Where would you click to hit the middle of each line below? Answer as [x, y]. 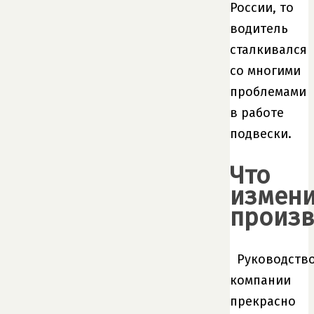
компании [260, 280]
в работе [257, 113]
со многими [265, 71]
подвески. [261, 134]
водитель [259, 29]
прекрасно [263, 301]
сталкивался [268, 50]
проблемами [268, 92]
